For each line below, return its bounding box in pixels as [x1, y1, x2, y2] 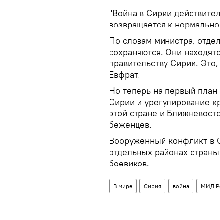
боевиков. [109, 158, 152, 169]
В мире [113, 182, 132, 190]
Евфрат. [109, 69, 142, 80]
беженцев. [109, 119, 152, 130]
